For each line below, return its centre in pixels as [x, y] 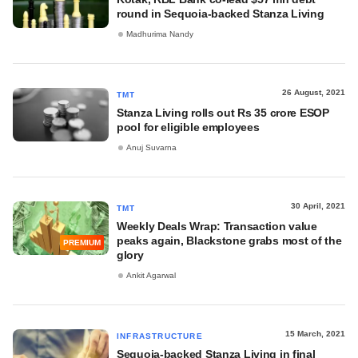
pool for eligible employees [188, 127]
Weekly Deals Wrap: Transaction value [217, 226]
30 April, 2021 [318, 206]
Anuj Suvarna [151, 148]
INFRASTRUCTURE [160, 336]
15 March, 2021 [315, 334]
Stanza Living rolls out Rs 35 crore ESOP [223, 113]
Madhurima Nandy [160, 34]
